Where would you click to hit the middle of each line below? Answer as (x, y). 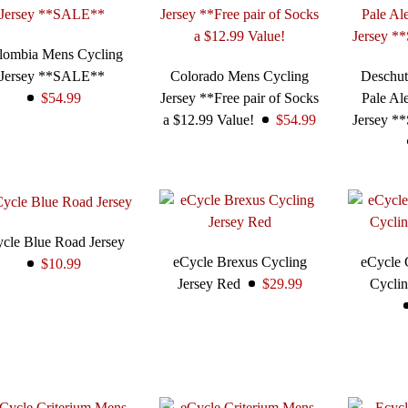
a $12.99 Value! (209, 120)
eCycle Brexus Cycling (240, 262)
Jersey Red (209, 284)
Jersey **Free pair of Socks (240, 98)
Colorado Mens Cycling (240, 76)
